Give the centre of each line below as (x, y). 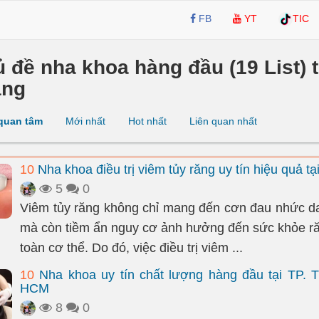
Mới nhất (85, 121)
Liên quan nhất (223, 121)
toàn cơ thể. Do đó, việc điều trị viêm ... (131, 248)
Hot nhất (147, 121)
